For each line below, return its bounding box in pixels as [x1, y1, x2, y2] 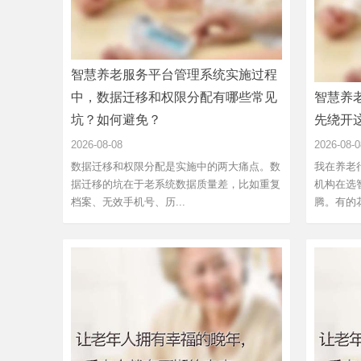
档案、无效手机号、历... [71, 195, 185, 208]
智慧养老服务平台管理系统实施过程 [71, 67, 277, 81]
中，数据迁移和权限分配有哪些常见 [71, 89, 277, 104]
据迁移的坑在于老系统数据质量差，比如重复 [71, 177, 280, 190]
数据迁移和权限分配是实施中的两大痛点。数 [71, 160, 280, 172]
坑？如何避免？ [71, 112, 161, 127]
